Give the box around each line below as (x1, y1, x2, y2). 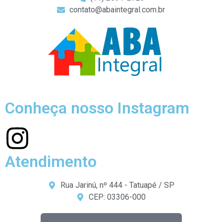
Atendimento (5, 152, 97, 171)
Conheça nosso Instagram (5, 98, 189, 117)
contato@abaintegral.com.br (69, 4, 165, 14)
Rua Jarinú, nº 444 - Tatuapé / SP (60, 180, 174, 190)
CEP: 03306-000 (89, 192, 146, 202)
